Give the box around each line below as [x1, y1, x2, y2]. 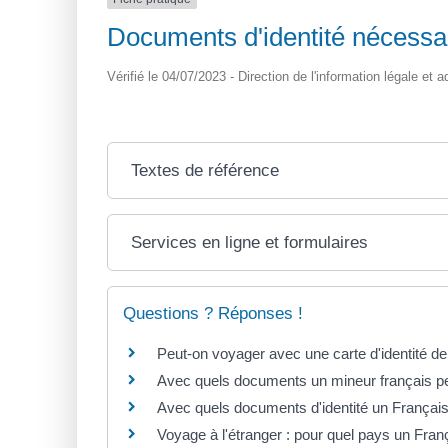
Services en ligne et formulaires [131, 233, 369, 253]
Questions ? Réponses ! [123, 304, 303, 324]
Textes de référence [131, 161, 280, 181]
